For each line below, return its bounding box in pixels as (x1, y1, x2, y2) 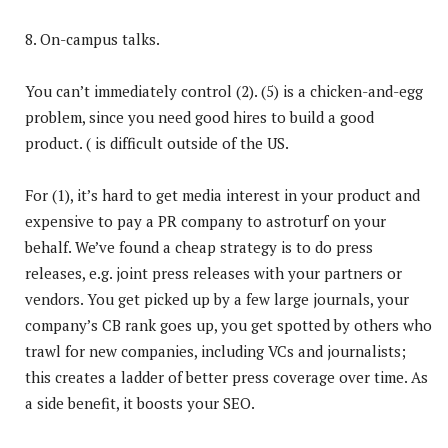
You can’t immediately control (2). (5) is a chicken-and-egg (25, 80, 423, 101)
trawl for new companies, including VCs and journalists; (25, 340, 406, 361)
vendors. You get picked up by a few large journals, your (25, 288, 409, 309)
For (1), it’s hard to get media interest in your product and (25, 184, 420, 205)
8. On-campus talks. (25, 28, 160, 49)
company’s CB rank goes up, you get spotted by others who (25, 314, 432, 335)
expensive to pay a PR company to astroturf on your (25, 210, 386, 231)
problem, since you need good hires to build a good (25, 106, 374, 127)
